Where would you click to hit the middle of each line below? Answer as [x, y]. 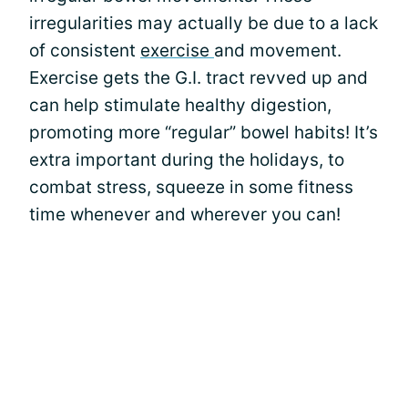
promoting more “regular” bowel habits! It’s [204, 133]
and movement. [278, 51]
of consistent [85, 51]
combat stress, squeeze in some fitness [191, 187]
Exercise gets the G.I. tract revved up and [199, 78]
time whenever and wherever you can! [185, 214]
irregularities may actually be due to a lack [204, 23]
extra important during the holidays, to [187, 160]
